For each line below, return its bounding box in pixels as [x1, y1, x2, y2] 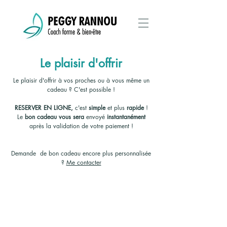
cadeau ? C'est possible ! [47, 85, 115, 94]
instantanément [106, 112, 145, 121]
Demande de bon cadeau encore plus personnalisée [11, 149, 151, 158]
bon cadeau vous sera [24, 112, 86, 121]
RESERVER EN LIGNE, [14, 103, 73, 112]
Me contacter [66, 158, 101, 167]
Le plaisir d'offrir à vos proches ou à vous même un [13, 76, 149, 85]
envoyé [86, 112, 107, 121]
